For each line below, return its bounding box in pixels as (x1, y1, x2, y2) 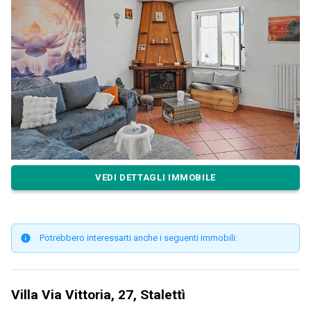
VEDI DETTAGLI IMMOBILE (94, 172, 217, 183)
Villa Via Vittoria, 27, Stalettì (11, 286, 185, 303)
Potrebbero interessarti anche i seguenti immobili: (40, 232, 237, 243)
